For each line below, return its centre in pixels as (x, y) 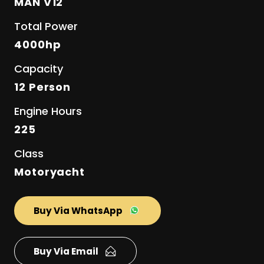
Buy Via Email (66, 251)
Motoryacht (49, 171)
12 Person (43, 87)
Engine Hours (48, 111)
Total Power (46, 26)
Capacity (39, 68)
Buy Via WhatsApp (78, 210)
